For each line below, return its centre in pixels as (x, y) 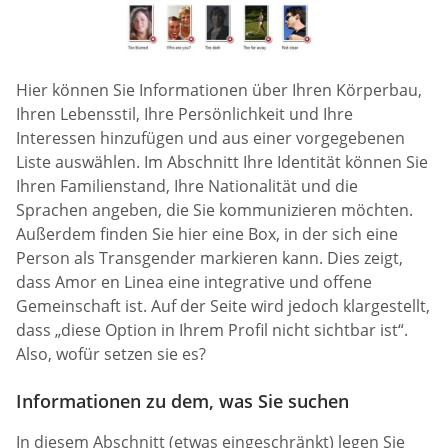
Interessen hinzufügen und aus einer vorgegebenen (210, 137)
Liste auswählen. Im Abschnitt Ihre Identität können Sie (222, 161)
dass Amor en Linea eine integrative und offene (194, 281)
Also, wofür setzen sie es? (111, 353)
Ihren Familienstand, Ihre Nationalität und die (187, 185)
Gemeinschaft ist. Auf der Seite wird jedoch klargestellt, (223, 305)
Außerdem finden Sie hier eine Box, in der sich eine (207, 233)
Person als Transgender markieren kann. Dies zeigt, (209, 257)
